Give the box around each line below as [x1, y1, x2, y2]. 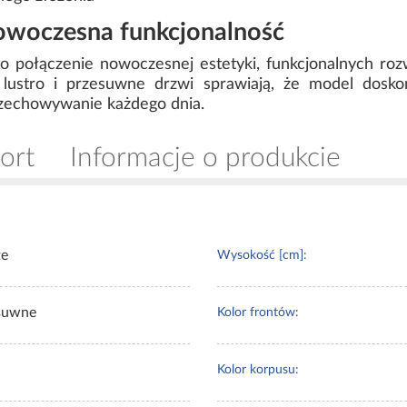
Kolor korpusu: [217, 363, 299, 377]
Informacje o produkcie [70, 144, 341, 173]
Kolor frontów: [217, 306, 299, 320]
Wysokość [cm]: [217, 249, 307, 263]
